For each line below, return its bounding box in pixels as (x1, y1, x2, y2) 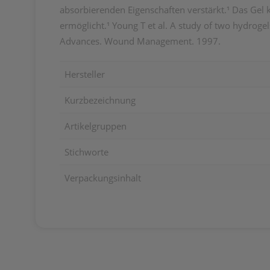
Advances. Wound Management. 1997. (60, 35, 221, 47)
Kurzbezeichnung (64, 94, 136, 106)
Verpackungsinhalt (64, 172, 141, 184)
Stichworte (64, 146, 108, 158)
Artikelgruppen (64, 120, 127, 132)
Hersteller (64, 68, 105, 80)
